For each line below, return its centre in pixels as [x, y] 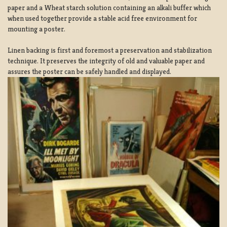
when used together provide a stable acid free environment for [102, 18]
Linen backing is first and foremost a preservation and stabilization [110, 50]
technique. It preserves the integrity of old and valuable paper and [106, 61]
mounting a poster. [36, 29]
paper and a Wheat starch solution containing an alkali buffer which [109, 7]
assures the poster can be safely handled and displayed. [89, 71]
